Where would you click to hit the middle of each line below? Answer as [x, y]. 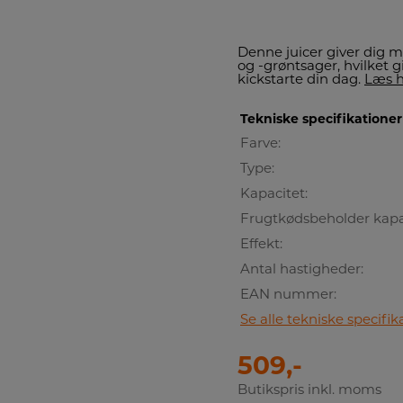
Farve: [260, 144]
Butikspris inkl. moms [309, 391]
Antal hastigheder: [302, 270]
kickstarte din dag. [301, 81]
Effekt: [261, 245]
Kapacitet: [274, 194]
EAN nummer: [288, 295]
